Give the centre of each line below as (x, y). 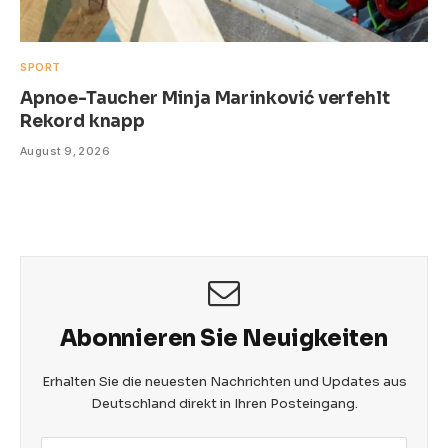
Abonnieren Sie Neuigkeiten (224, 338)
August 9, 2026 (65, 150)
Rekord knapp (82, 121)
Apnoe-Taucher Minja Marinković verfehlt (205, 98)
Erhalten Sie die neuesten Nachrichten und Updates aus (224, 381)
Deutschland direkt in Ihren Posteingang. (224, 403)
